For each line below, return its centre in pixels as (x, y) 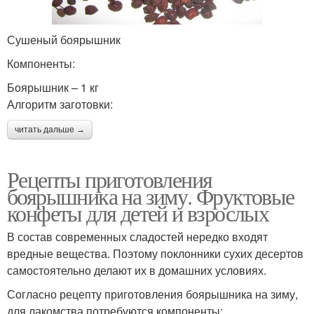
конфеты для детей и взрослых (138, 212)
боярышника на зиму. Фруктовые (151, 196)
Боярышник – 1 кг (53, 87)
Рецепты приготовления (110, 179)
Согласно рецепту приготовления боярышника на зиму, (152, 294)
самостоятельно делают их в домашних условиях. (137, 270)
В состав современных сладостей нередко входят (137, 236)
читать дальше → (50, 129)
